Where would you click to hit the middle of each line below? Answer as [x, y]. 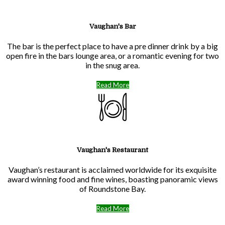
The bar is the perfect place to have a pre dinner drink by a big [113, 46]
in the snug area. [113, 65]
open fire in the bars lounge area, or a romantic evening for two [113, 56]
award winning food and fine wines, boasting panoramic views [113, 179]
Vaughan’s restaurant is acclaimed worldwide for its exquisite [113, 169]
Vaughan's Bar [113, 27]
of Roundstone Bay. [113, 188]
